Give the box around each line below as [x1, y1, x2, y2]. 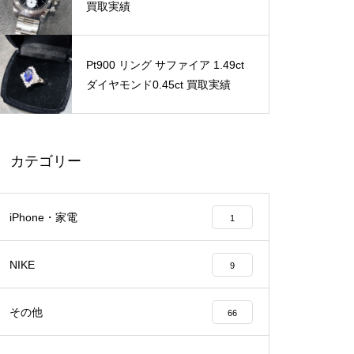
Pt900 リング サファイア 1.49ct [86, 58, 244, 71]
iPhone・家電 [9, 211, 77, 224]
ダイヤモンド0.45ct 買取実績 [86, 78, 231, 91]
